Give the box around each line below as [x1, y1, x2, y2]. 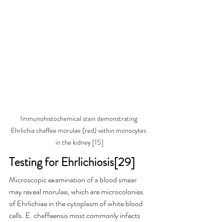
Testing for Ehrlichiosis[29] [9, 154, 135, 171]
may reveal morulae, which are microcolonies [9, 186, 145, 198]
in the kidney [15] [55, 137, 104, 148]
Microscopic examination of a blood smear [9, 174, 138, 186]
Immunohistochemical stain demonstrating [20, 113, 139, 124]
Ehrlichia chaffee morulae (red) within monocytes [11, 125, 148, 136]
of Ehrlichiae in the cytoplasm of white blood [9, 198, 144, 210]
